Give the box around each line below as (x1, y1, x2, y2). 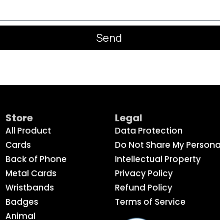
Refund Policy (115, 181, 173, 193)
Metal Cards (5, 167, 57, 179)
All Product (5, 124, 52, 137)
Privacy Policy (115, 167, 173, 179)
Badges (5, 195, 39, 208)
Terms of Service (115, 195, 186, 208)
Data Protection (115, 124, 183, 137)
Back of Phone (5, 153, 67, 165)
